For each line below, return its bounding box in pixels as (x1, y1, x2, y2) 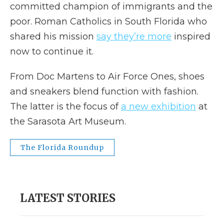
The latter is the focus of (10, 100, 121, 112)
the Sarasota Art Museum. (10, 115, 126, 127)
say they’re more (96, 30, 171, 42)
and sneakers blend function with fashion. (10, 85, 198, 97)
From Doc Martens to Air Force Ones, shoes (10, 70, 204, 82)
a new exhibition (121, 100, 196, 112)
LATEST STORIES (20, 190, 115, 205)
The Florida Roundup (20, 142, 104, 152)
